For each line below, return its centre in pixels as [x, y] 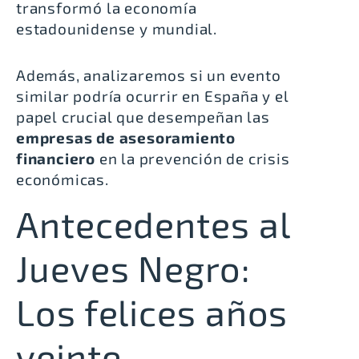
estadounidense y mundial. [119, 29]
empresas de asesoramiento [126, 138]
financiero [56, 159]
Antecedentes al [153, 223]
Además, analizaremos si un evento [149, 75]
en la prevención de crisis [193, 159]
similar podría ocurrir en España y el [153, 96]
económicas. [63, 179]
